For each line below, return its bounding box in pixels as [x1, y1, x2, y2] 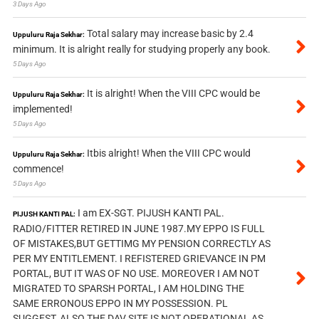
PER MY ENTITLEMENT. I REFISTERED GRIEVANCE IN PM [12, 253, 266, 265]
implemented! [12, 103, 73, 115]
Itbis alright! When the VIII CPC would [86, 147, 251, 159]
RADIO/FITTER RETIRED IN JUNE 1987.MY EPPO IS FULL [12, 223, 265, 235]
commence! [12, 163, 64, 175]
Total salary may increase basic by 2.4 [86, 28, 253, 40]
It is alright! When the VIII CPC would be [86, 88, 260, 100]
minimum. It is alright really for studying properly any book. [12, 43, 271, 56]
